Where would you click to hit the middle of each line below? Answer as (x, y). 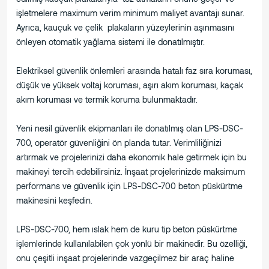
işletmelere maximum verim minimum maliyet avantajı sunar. (130, 13)
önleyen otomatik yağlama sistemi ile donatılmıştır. (110, 42)
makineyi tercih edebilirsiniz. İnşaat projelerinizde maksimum (131, 172)
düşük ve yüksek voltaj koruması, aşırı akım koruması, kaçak (130, 85)
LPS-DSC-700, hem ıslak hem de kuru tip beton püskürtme (127, 229)
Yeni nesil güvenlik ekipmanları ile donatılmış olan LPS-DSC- (130, 128)
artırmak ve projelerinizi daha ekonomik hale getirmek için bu (131, 157)
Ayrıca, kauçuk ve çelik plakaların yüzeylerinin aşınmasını (125, 28)
